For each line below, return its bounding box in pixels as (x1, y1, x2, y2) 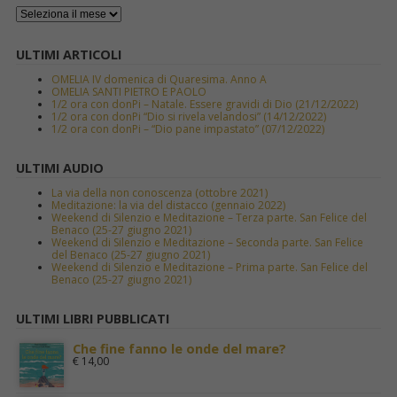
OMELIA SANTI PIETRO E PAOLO (51, 83, 206, 99)
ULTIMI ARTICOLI (15, 45, 121, 63)
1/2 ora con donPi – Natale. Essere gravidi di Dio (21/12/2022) (51, 96, 358, 112)
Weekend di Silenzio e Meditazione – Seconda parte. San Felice (51, 234, 363, 250)
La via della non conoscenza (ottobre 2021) (51, 184, 268, 200)
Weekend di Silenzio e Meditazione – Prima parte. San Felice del (51, 259, 368, 275)
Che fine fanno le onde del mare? (72, 340, 286, 358)
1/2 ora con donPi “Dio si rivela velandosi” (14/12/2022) (51, 108, 326, 124)
